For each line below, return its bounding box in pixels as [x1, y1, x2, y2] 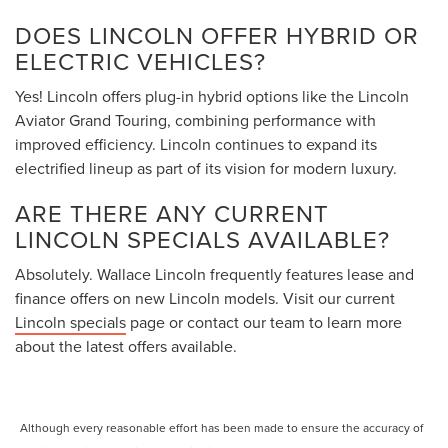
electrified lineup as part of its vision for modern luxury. [15, 156, 397, 179]
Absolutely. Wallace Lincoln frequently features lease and [15, 262, 414, 285]
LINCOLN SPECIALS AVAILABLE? [15, 221, 390, 256]
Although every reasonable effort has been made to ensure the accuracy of [20, 418, 423, 436]
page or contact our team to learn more [126, 310, 402, 333]
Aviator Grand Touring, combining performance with [15, 108, 376, 131]
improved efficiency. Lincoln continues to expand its [15, 132, 377, 155]
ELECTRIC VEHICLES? [15, 43, 266, 78]
